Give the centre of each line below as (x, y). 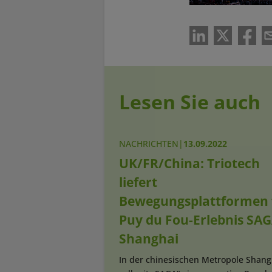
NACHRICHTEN (149, 144)
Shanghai (149, 239)
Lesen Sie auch (190, 102)
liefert (138, 182)
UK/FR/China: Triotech (189, 164)
